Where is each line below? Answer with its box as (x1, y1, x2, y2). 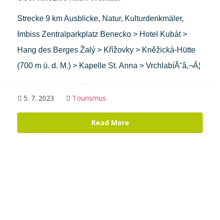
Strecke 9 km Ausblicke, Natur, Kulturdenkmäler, (17, 14, 184, 23)
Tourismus (72, 93, 106, 103)
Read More (91, 118, 129, 128)
